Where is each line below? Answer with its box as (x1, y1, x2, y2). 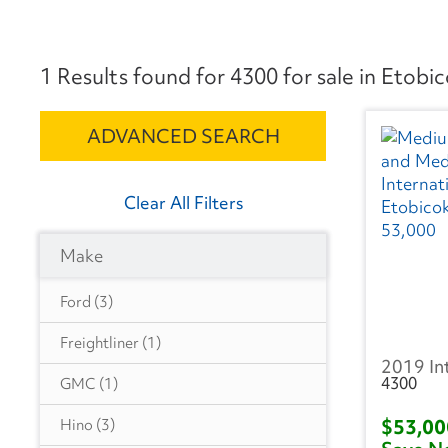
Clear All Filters (123, 191, 243, 215)
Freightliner (60, 333, 139, 354)
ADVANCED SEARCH (86, 123, 280, 150)
